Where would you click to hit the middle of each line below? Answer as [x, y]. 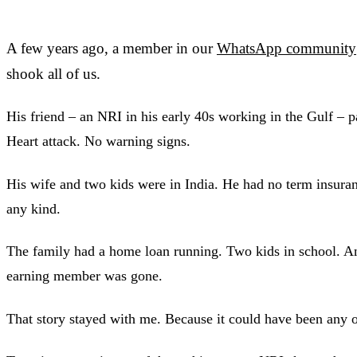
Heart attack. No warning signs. [98, 141]
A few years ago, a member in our [112, 48]
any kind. [33, 208]
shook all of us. [53, 73]
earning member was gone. [84, 276]
